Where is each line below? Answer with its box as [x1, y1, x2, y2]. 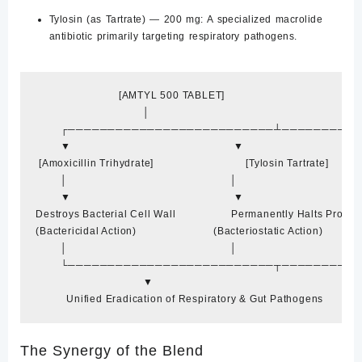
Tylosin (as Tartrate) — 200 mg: [49, 14, 204, 25]
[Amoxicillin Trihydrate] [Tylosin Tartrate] [36, 158, 329, 170]
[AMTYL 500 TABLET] [36, 90, 225, 102]
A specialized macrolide [203, 14, 323, 25]
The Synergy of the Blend [20, 342, 204, 359]
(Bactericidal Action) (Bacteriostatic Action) [36, 225, 323, 238]
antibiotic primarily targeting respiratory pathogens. [49, 31, 297, 42]
